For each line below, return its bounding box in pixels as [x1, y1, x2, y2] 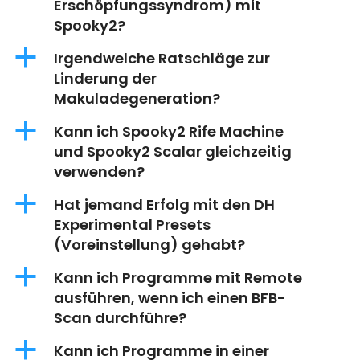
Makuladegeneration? [54, 88, 220, 109]
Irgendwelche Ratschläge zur [54, 48, 270, 69]
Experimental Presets [54, 215, 211, 235]
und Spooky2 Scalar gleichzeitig [54, 141, 292, 162]
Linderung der [54, 68, 157, 89]
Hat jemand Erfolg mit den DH [54, 194, 275, 215]
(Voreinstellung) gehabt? [54, 235, 245, 256]
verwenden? [54, 162, 145, 182]
